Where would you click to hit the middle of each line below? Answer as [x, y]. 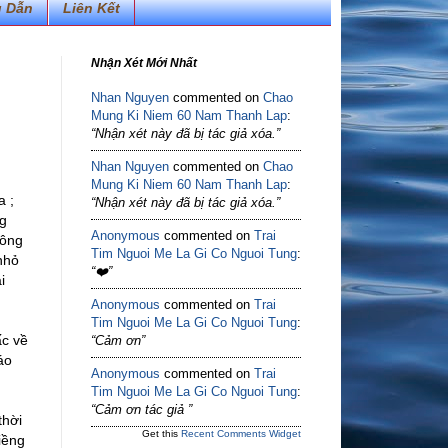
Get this [161, 433]
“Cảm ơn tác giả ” [141, 409]
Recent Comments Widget [241, 433]
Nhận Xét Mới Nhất [144, 62]
